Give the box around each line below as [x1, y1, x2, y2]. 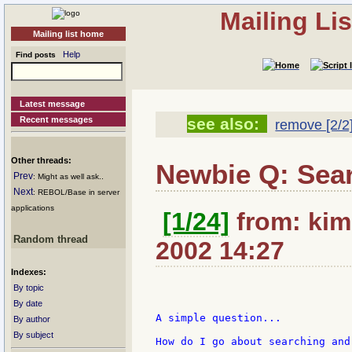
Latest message [20, 99, 86, 108]
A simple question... [156, 312, 281, 324]
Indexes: [11, 267, 46, 277]
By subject [13, 330, 53, 339]
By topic [13, 283, 44, 292]
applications [11, 203, 54, 212]
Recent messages [20, 115, 93, 124]
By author [13, 314, 50, 324]
